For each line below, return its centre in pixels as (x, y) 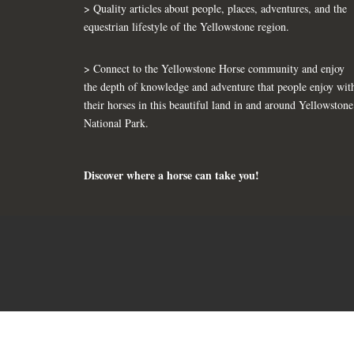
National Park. (122, 122)
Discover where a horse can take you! (173, 175)
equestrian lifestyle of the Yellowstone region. (186, 26)
